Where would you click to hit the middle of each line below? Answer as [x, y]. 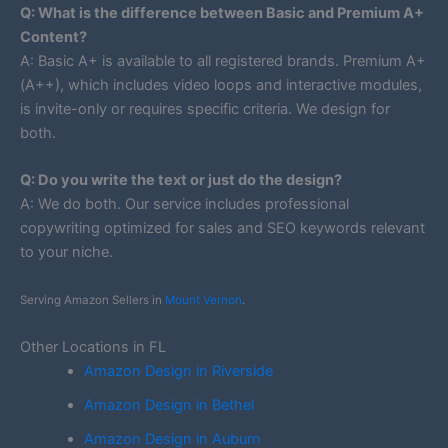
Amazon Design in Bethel [168, 404]
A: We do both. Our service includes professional [184, 203]
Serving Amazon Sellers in [92, 300]
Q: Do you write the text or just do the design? [181, 179]
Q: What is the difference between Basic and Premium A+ [222, 12]
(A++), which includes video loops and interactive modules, [221, 84]
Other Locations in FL [93, 346]
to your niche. [66, 251]
